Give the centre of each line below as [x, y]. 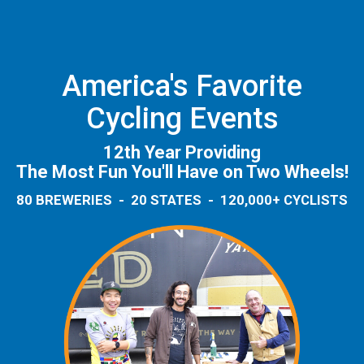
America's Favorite [182, 85]
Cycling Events [182, 118]
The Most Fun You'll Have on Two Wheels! [182, 171]
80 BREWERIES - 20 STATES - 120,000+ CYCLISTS [182, 199]
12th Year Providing [182, 152]
